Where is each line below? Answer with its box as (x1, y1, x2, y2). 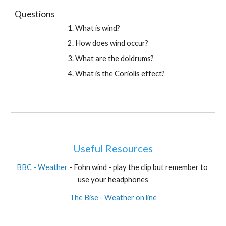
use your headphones (78, 175, 148, 184)
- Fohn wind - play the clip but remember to (68, 163, 208, 172)
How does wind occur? (75, 39, 149, 47)
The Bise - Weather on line (69, 193, 157, 202)
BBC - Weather (17, 163, 68, 172)
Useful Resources (73, 142, 153, 154)
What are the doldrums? (75, 54, 154, 63)
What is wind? (75, 24, 121, 32)
